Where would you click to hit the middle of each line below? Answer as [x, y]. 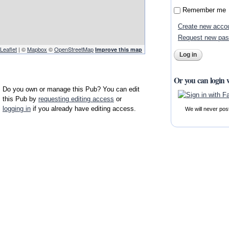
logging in [17, 109]
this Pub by [20, 99]
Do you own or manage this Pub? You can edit [71, 89]
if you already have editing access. [83, 109]
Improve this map [119, 49]
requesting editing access [76, 99]
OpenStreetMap [74, 49]
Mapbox [37, 49]
